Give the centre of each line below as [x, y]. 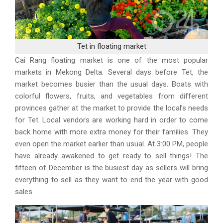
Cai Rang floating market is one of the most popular [111, 60]
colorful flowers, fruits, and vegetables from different [111, 96]
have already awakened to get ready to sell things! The [111, 156]
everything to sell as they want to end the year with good [111, 179]
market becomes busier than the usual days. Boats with [111, 84]
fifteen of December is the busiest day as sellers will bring [111, 167]
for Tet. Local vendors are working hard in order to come [111, 120]
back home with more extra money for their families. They [111, 132]
